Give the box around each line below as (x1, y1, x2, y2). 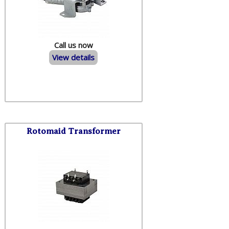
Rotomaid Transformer (26, 126, 121, 136)
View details (52, 52, 95, 62)
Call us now (54, 39, 93, 50)
